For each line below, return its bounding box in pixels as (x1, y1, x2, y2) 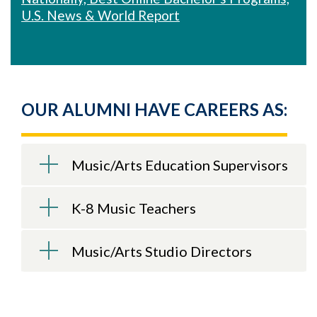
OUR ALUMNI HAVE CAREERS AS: (21, 99, 287, 120)
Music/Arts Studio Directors (71, 243, 252, 260)
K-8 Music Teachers (71, 200, 196, 217)
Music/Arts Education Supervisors (71, 156, 288, 173)
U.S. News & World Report (21, 7, 180, 23)
